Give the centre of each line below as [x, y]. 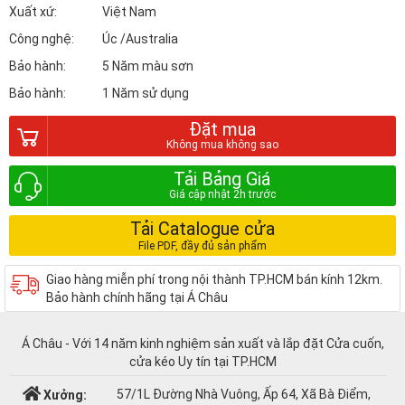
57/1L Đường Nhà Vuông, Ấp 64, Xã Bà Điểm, [243, 394]
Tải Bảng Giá [222, 179]
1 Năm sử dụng [146, 93]
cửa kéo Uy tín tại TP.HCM [202, 362]
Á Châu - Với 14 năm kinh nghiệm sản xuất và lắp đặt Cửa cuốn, [202, 344]
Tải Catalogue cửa [202, 229]
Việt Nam [129, 12]
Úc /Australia [140, 39]
